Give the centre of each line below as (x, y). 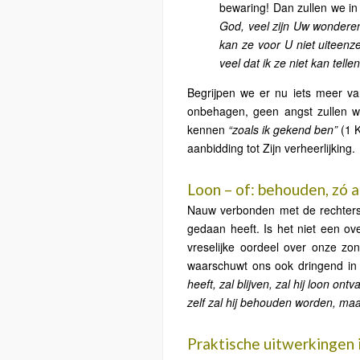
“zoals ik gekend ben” (283, 129)
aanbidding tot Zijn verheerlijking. (271, 148)
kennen (208, 129)
